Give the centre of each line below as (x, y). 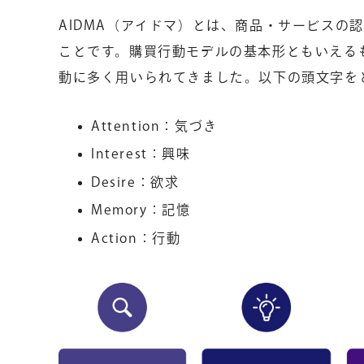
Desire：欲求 (135, 182)
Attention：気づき (154, 126)
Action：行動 (136, 238)
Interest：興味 (141, 154)
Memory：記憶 (141, 210)
